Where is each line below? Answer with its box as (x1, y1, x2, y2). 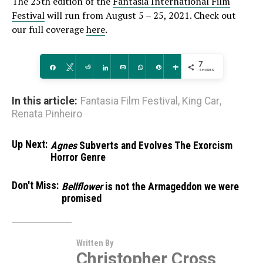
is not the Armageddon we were (103, 180, 239, 193)
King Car (182, 95, 220, 107)
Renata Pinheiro (12, 107, 82, 120)
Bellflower (62, 180, 103, 193)
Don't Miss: (12, 179, 59, 191)
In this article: (12, 95, 77, 107)
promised (62, 192, 102, 204)
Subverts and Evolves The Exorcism (77, 139, 232, 151)
